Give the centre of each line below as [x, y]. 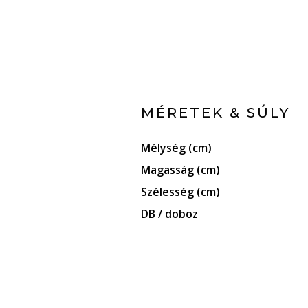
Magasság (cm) [180, 169]
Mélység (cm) [176, 147]
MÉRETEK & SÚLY [215, 112]
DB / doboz [169, 213]
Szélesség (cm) [180, 191]
